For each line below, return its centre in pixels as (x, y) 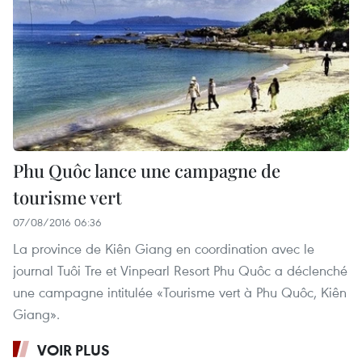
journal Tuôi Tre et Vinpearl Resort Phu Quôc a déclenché (180, 270)
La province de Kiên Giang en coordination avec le (164, 248)
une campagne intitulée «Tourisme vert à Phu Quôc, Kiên (180, 292)
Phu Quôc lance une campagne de (147, 170)
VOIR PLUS (74, 349)
